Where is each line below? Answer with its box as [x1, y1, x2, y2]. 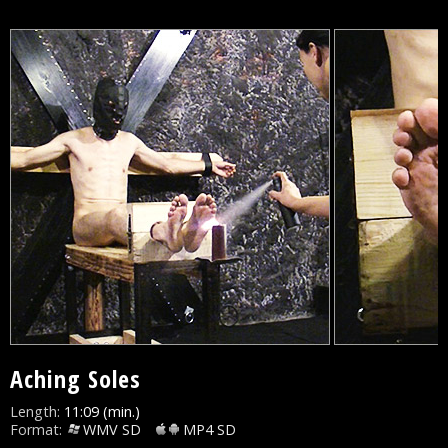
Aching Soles [10, 361, 141, 395]
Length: [10, 401, 60, 421]
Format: [10, 419, 62, 439]
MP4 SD [183, 419, 236, 439]
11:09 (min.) [60, 401, 140, 421]
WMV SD [83, 419, 141, 439]
